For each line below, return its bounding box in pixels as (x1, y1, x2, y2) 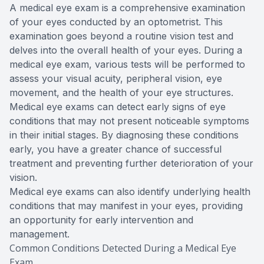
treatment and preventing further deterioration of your (9, 157, 253, 170)
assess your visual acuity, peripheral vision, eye (9, 72, 222, 85)
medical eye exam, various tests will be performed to (9, 58, 245, 71)
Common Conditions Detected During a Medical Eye (9, 242, 236, 255)
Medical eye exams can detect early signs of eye (9, 101, 226, 113)
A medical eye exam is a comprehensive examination (9, 2, 245, 14)
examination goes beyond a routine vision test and (9, 30, 233, 42)
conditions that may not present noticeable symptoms (9, 115, 249, 127)
